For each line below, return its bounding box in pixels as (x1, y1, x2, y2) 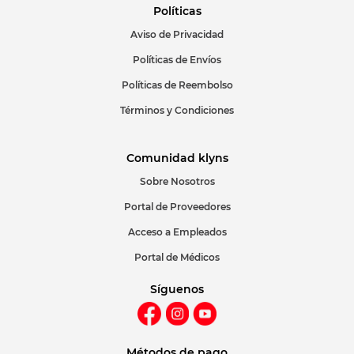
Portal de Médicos (134, 251, 220, 263)
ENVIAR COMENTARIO (65, 34, 207, 50)
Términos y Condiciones (120, 104, 234, 116)
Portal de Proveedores (123, 201, 231, 213)
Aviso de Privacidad (130, 28, 224, 40)
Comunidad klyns (126, 151, 228, 165)
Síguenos (150, 282, 204, 296)
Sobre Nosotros (139, 175, 215, 187)
